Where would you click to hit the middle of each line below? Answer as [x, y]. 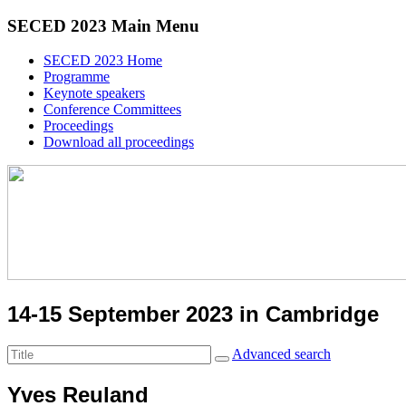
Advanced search [281, 354]
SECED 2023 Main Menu [103, 25]
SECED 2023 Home [103, 61]
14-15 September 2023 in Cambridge [193, 314]
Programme [77, 77]
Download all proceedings [119, 142]
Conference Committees [112, 110]
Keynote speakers [94, 93]
